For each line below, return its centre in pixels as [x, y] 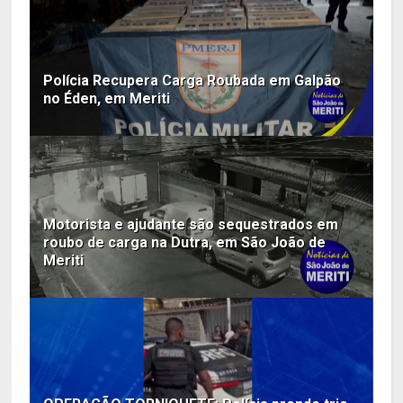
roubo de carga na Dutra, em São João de [185, 242]
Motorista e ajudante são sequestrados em [191, 224]
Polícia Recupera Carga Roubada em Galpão [193, 80]
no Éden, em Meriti [107, 98]
